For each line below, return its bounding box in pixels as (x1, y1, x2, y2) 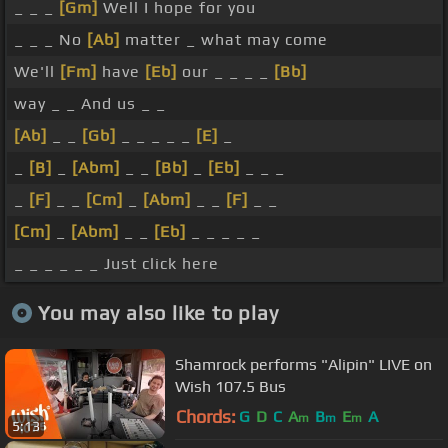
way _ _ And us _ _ (14, 94, 166, 114)
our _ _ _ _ (177, 62, 274, 82)
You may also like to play (37, 300, 279, 324)
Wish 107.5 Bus (175, 376, 286, 396)
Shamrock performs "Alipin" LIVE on (175, 354, 432, 374)
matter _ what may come (120, 30, 328, 50)
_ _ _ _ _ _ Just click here (14, 254, 219, 274)
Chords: (176, 406, 236, 428)
